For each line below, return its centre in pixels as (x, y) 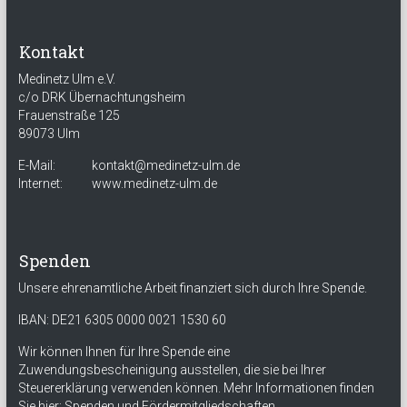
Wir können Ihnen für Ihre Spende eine (124, 352)
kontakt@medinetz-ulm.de (166, 165)
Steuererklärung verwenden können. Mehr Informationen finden (196, 388)
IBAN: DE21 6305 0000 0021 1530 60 (122, 320)
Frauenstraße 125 (69, 115)
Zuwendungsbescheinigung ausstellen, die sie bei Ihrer (172, 370)
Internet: (40, 184)
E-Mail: (36, 165)
